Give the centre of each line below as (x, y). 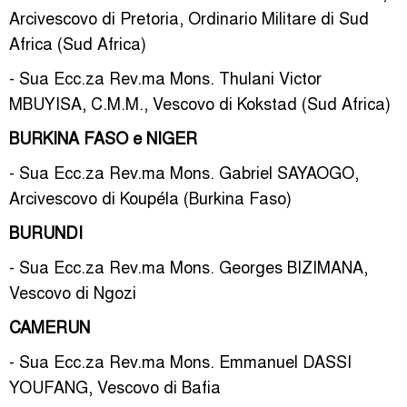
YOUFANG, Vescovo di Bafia (115, 386)
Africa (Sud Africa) (78, 43)
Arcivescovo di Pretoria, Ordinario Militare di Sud (189, 17)
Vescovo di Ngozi (73, 292)
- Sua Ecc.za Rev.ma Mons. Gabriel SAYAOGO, (184, 172)
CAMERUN (50, 326)
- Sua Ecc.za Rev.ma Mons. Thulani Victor (165, 77)
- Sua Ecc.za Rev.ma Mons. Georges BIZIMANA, (189, 266)
